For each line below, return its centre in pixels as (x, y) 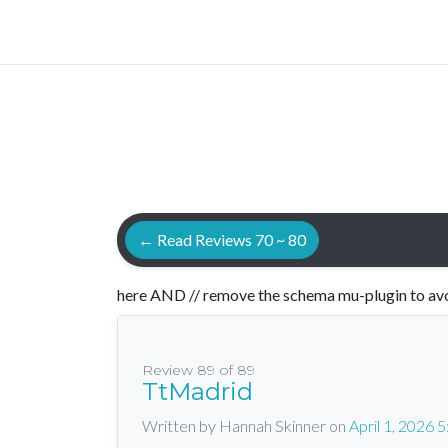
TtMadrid (197, 392)
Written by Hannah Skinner (235, 426)
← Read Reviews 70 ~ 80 (222, 240)
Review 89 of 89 (198, 370)
